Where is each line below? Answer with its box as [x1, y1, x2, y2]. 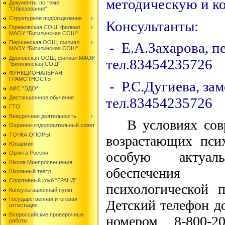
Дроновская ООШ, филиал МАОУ [9, 54, 95, 61]
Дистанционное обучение [9, 94, 74, 100]
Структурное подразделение [9, 15, 82, 21]
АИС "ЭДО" [9, 85, 38, 91]
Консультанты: [106, 18, 198, 34]
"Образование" [9, 6, 47, 12]
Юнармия [9, 140, 34, 147]
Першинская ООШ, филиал [9, 39, 79, 46]
